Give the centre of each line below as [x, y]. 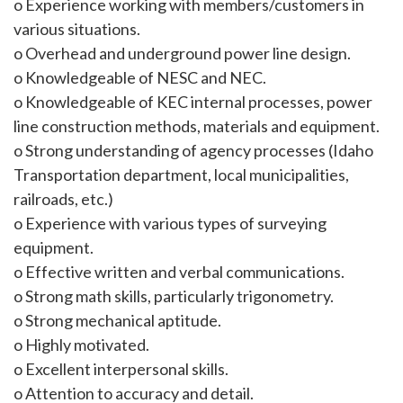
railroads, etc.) [63, 199]
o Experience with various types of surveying [170, 223]
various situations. [77, 29]
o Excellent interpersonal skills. [121, 369]
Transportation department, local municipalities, [181, 175]
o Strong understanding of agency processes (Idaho [193, 150]
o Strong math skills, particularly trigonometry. [174, 296]
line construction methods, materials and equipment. [197, 126]
